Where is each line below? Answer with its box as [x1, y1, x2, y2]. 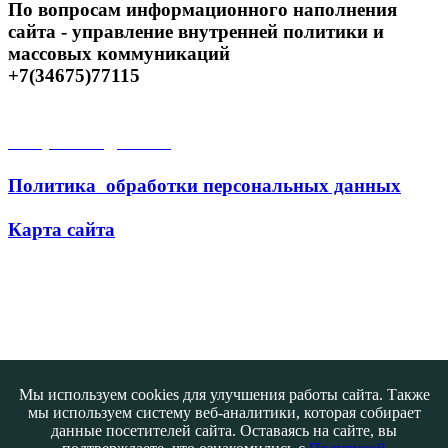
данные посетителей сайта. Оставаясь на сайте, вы [51, 422, 397, 439]
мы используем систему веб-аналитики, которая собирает [27, 404, 421, 421]
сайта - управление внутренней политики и [8, 20, 384, 42]
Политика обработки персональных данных [8, 174, 401, 196]
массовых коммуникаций [8, 42, 230, 64]
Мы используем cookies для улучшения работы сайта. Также [18, 386, 430, 403]
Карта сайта [8, 218, 115, 240]
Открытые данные [8, 130, 171, 152]
